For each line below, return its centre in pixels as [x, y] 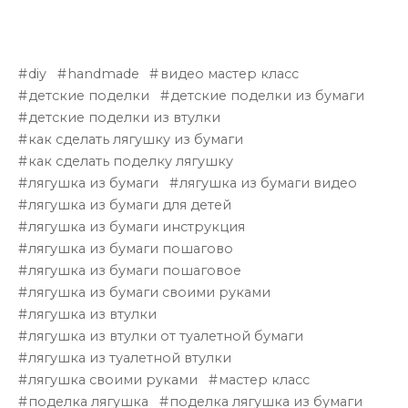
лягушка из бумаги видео [269, 184]
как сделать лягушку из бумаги [136, 140]
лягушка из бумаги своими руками [150, 293]
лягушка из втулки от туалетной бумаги [166, 337]
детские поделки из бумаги [268, 96]
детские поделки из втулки [125, 118]
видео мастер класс [229, 74]
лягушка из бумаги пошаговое [135, 271]
